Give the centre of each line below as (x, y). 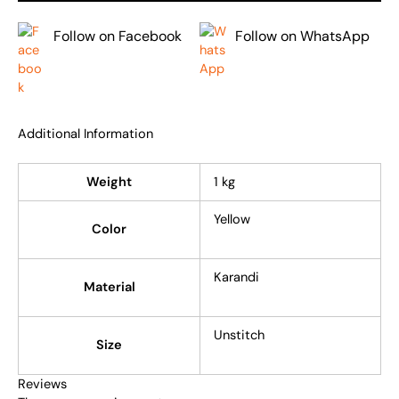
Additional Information (85, 134)
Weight (109, 183)
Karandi (236, 278)
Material (109, 288)
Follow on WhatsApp (302, 36)
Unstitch (239, 336)
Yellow (232, 220)
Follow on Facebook (118, 36)
